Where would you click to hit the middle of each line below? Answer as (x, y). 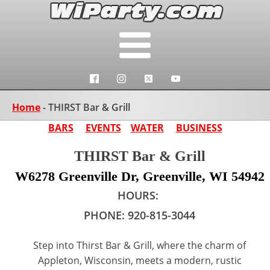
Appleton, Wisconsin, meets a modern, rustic (140, 260)
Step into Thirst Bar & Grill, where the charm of (140, 245)
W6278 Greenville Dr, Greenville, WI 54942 (140, 176)
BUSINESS (199, 128)
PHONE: (106, 215)
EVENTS (103, 128)
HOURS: (140, 195)
